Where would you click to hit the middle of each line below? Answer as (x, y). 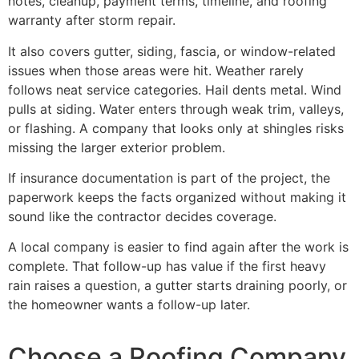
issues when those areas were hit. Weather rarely (156, 70)
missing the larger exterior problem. (117, 147)
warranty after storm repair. (92, 20)
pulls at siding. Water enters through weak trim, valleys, (176, 109)
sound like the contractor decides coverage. (142, 216)
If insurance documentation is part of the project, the (169, 177)
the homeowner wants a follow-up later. (129, 305)
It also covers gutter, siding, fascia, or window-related (172, 51)
